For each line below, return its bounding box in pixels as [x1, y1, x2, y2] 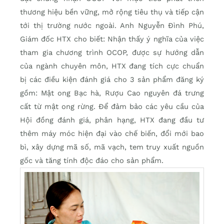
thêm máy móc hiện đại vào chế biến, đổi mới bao [20, 129, 204, 138]
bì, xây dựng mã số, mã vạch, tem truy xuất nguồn [20, 142, 204, 152]
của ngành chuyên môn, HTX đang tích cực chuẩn [20, 61, 204, 71]
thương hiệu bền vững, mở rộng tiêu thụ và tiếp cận [20, 7, 204, 17]
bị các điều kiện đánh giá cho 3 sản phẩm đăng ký [20, 75, 204, 84]
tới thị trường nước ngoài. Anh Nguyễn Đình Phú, [20, 21, 204, 30]
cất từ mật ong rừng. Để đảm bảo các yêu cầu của [20, 102, 204, 111]
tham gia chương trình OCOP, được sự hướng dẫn [20, 48, 204, 57]
